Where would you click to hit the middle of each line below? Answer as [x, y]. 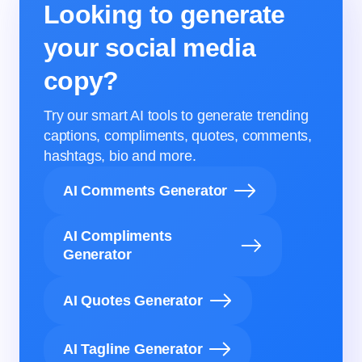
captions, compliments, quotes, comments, [178, 136]
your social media [150, 48]
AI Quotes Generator [133, 300]
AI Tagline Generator [133, 349]
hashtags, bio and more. [120, 156]
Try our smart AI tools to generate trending [176, 116]
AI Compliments [118, 236]
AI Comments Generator [145, 190]
